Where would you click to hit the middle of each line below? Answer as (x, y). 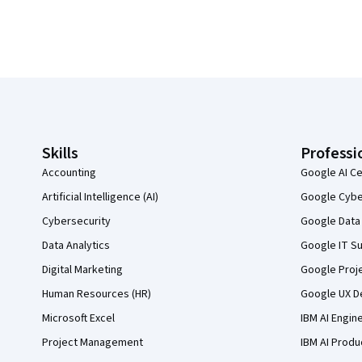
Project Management (93, 343)
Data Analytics (76, 246)
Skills (60, 154)
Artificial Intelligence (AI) (100, 197)
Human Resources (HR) (97, 294)
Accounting (69, 173)
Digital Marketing (82, 270)
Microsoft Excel (78, 318)
